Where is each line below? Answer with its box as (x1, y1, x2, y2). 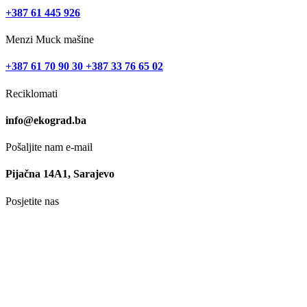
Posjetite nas (5, 195, 59, 207)
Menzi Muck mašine (5, 34, 94, 46)
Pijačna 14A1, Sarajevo (5, 168, 114, 180)
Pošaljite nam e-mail (5, 141, 93, 153)
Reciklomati (5, 87, 58, 99)
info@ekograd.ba (5, 114, 86, 126)
